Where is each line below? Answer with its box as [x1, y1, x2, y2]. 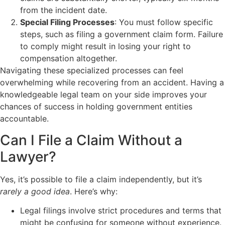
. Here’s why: [70, 186, 118, 196]
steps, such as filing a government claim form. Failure [20, 29, 223, 40]
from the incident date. [20, 5, 107, 16]
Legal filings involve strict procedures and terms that [20, 205, 221, 216]
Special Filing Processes [20, 17, 115, 28]
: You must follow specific [115, 17, 213, 28]
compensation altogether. [20, 53, 117, 64]
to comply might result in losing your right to [20, 41, 191, 52]
